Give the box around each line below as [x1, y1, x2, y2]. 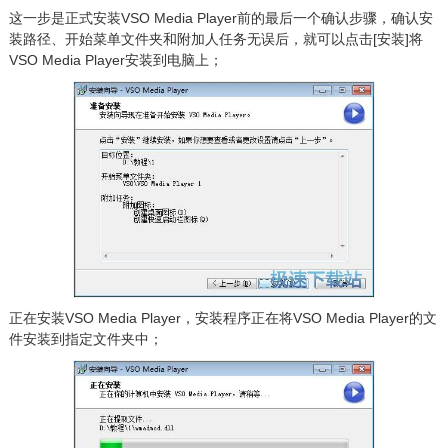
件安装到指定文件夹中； [8, 331, 163, 348]
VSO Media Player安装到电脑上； [8, 52, 223, 69]
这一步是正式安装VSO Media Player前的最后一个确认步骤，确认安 [8, 10, 433, 27]
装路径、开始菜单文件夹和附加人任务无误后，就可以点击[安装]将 [8, 31, 423, 48]
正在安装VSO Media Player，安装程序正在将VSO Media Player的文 [8, 310, 437, 327]
